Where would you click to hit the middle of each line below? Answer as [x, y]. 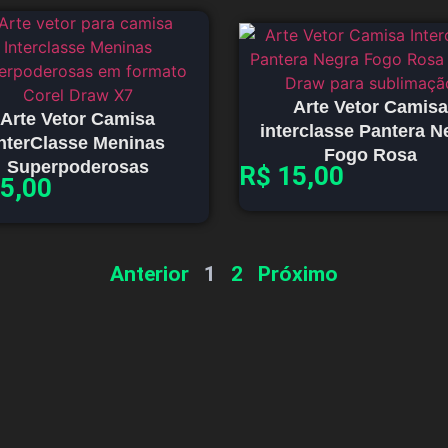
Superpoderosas [77, 166]
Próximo [298, 274]
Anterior [149, 274]
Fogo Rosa [370, 154]
